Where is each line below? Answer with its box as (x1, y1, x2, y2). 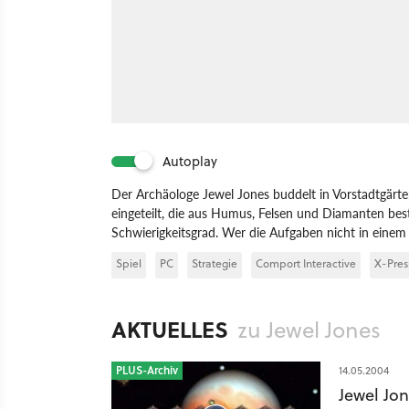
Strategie (192, 256, 237, 271)
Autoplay (163, 152, 217, 171)
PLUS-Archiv (116, 362, 178, 378)
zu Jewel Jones (237, 314, 381, 345)
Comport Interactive (256, 256, 356, 271)
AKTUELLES (111, 313, 228, 345)
